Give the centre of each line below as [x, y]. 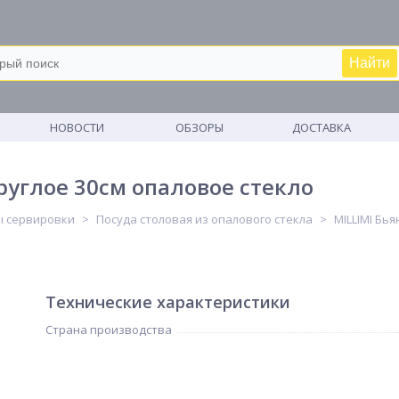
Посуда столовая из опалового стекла [204, 219]
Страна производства [109, 330]
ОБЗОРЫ [199, 127]
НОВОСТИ [77, 127]
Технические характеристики [168, 302]
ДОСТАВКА [322, 127]
